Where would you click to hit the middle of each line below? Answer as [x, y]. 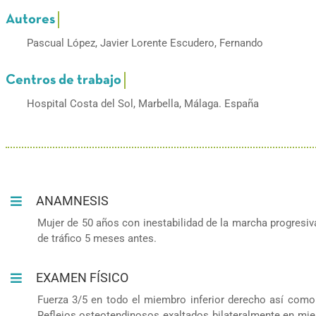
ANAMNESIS [73, 200]
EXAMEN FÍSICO [83, 277]
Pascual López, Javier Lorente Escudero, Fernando [145, 43]
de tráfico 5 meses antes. [97, 238]
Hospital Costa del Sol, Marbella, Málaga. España [142, 103]
